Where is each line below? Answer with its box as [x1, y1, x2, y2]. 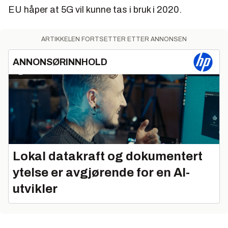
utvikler [13, 182, 58, 196]
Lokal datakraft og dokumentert [13, 150, 203, 163]
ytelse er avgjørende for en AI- [13, 166, 190, 180]
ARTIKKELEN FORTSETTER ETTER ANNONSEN [41, 35, 187, 43]
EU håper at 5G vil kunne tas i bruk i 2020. [8, 4, 182, 15]
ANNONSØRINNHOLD [13, 56, 107, 67]
